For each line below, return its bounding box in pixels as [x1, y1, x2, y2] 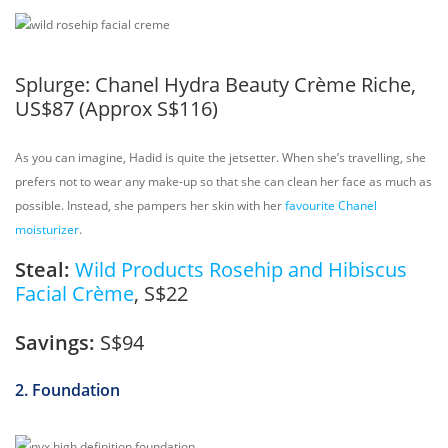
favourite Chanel [285, 197, 377, 214]
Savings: [15, 329, 100, 356]
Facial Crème [15, 280, 134, 307]
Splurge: [15, 71, 95, 98]
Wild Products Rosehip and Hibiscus [75, 256, 407, 283]
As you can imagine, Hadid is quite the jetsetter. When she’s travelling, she [15, 149, 426, 166]
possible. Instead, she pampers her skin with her [15, 197, 285, 214]
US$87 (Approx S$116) [15, 95, 218, 122]
